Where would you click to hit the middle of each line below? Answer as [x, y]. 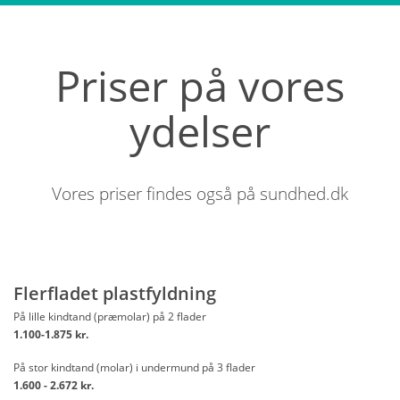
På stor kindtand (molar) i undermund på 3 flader [134, 367]
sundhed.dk [304, 194]
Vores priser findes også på [156, 194]
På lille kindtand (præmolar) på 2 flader [110, 317]
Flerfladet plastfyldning [115, 293]
